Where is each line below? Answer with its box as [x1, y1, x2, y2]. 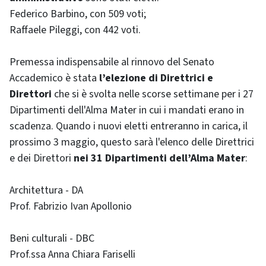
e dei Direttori [9, 151, 74, 166]
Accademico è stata [9, 71, 99, 85]
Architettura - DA [9, 183, 83, 198]
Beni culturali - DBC [9, 231, 94, 246]
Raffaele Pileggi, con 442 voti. [9, 23, 141, 37]
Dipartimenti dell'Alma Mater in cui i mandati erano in [9, 103, 244, 118]
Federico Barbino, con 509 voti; [9, 7, 146, 21]
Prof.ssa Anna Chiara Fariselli [9, 247, 135, 262]
